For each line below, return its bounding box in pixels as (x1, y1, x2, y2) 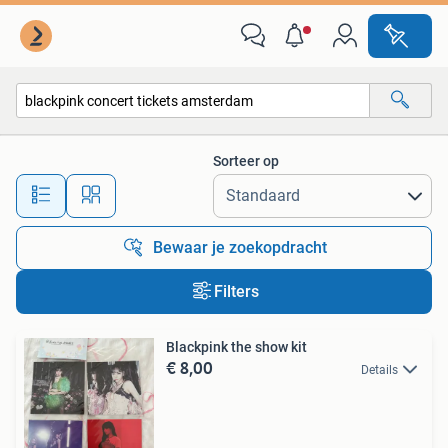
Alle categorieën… (37, 135, 144, 152)
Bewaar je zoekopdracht (153, 238, 327, 257)
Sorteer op (213, 153, 279, 169)
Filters (213, 282, 259, 301)
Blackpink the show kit (166, 339, 307, 355)
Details (361, 363, 398, 377)
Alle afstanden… (161, 178, 260, 195)
